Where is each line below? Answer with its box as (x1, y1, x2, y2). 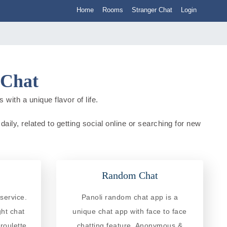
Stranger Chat (132, 6, 172, 14)
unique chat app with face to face (72, 207, 187, 215)
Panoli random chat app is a (81, 193, 178, 201)
